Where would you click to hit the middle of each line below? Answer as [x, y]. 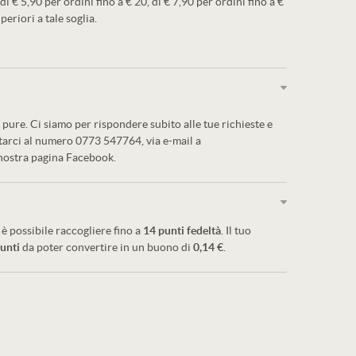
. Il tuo [236, 230]
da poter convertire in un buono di [106, 247]
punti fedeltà [188, 230]
